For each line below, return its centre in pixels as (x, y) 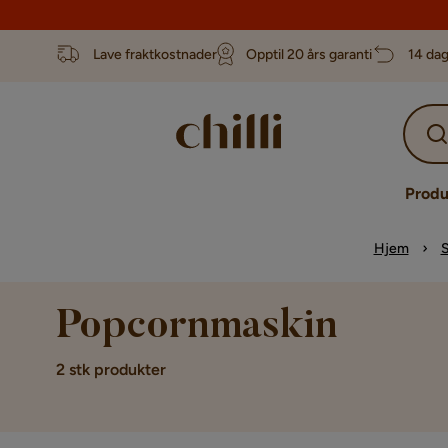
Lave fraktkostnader (155, 54)
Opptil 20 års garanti (309, 54)
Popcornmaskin (197, 328)
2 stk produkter (111, 369)
